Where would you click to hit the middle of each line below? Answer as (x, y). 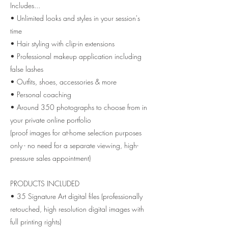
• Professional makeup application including (76, 56)
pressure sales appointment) (50, 158)
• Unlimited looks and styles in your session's (75, 18)
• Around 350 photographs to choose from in (79, 107)
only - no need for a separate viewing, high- (74, 146)
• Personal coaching (41, 95)
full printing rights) (36, 222)
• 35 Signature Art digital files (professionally (76, 196)
